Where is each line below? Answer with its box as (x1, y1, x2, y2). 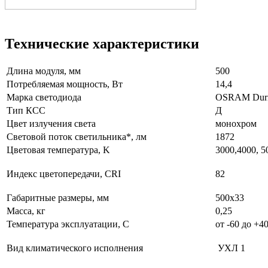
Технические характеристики (5, 35, 199, 51)
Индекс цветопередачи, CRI (7, 168, 121, 179)
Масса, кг (7, 205, 45, 216)
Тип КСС (7, 105, 45, 115)
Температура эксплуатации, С (7, 218, 129, 229)
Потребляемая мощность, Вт (7, 78, 123, 89)
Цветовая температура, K (7, 144, 110, 155)
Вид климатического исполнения (7, 242, 148, 253)
